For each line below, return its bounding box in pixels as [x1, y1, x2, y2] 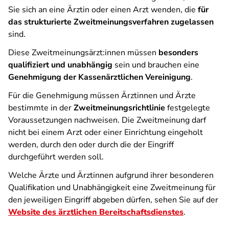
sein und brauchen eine [112, 59, 199, 71]
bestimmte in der [8, 102, 74, 113]
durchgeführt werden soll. [8, 151, 104, 163]
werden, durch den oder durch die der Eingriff [8, 139, 174, 150]
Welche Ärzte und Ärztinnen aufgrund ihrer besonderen [8, 170, 214, 181]
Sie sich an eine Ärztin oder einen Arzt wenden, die [8, 4, 198, 15]
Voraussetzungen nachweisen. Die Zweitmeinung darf [8, 114, 206, 126]
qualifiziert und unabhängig [8, 59, 112, 71]
